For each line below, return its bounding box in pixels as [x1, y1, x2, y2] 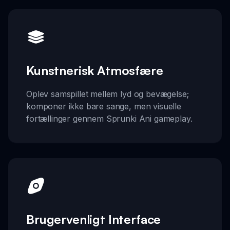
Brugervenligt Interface [26, 212, 161, 227]
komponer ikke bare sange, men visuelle [26, 101, 181, 112]
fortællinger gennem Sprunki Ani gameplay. [26, 113, 193, 124]
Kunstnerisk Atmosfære [26, 63, 163, 79]
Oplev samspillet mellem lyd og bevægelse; [26, 89, 189, 100]
